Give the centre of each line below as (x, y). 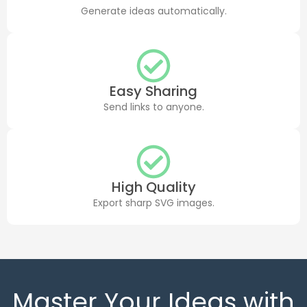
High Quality (153, 187)
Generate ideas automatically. (153, 11)
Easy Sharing (153, 91)
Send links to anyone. (153, 107)
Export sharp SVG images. (153, 203)
